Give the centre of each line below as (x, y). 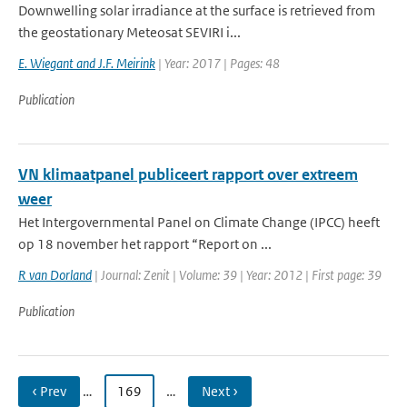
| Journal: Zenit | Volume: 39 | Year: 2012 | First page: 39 (237, 275)
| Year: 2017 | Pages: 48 (218, 63)
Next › (220, 391)
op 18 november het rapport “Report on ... (145, 244)
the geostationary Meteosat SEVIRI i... (129, 32)
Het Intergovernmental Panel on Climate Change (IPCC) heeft (199, 222)
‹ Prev (49, 391)
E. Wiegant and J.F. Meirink (87, 63)
